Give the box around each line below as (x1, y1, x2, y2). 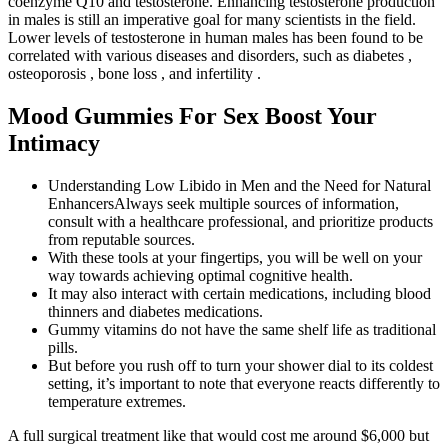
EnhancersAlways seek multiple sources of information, (48, 195, 399, 213)
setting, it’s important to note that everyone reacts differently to (48, 375, 440, 393)
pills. (48, 339, 78, 357)
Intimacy (8, 130, 100, 157)
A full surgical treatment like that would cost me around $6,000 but (8, 427, 429, 445)
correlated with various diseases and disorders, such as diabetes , (8, 47, 412, 65)
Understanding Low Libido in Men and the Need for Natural (48, 177, 431, 195)
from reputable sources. (48, 231, 195, 249)
